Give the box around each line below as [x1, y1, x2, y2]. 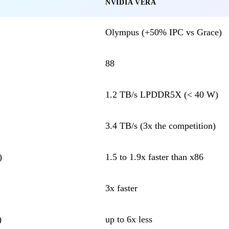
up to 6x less [105, 214, 152, 224]
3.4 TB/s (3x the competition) [105, 120, 216, 131]
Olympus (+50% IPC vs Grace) [105, 27, 222, 37]
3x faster [105, 182, 138, 193]
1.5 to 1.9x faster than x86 [105, 151, 203, 162]
